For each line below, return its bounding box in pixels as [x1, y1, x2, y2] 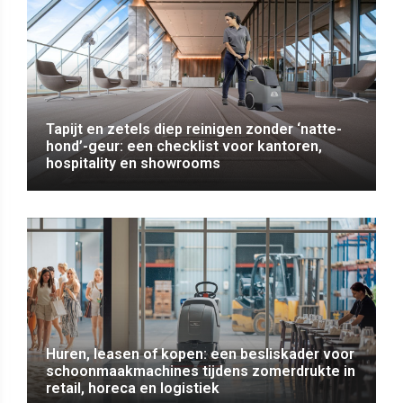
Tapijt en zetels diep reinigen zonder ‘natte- [45, 121, 342, 139]
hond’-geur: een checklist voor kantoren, [45, 138, 322, 156]
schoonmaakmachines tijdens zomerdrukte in [45, 363, 355, 381]
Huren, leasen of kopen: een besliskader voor [45, 345, 354, 363]
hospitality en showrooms [45, 155, 220, 173]
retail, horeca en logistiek [45, 380, 219, 398]
